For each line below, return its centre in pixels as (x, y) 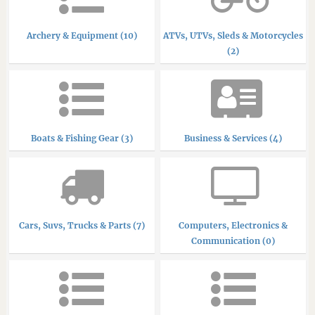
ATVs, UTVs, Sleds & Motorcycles (233, 35)
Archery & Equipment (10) (82, 35)
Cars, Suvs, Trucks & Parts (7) (82, 225)
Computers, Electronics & (233, 225)
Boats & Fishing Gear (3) (82, 138)
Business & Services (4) (233, 138)
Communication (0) (233, 240)
